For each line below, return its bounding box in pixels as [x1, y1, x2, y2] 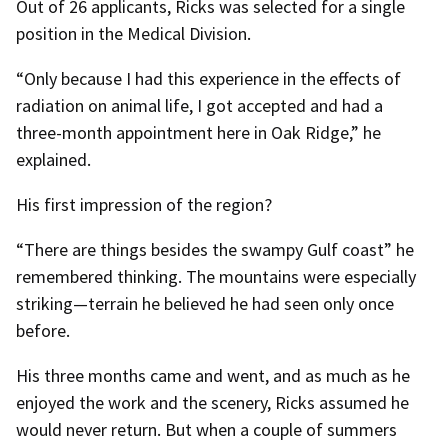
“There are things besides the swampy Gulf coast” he [16, 237, 414, 261]
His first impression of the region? [16, 192, 272, 216]
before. [16, 318, 70, 342]
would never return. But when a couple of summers [16, 418, 397, 442]
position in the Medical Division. [16, 21, 251, 45]
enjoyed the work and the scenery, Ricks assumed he [16, 391, 409, 415]
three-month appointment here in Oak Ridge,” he [16, 120, 381, 144]
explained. [16, 147, 91, 171]
